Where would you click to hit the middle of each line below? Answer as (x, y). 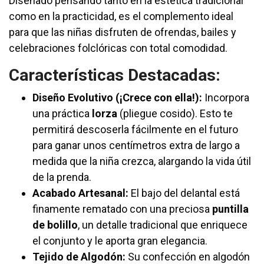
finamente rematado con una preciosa (122, 209)
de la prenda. (62, 177)
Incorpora (226, 98)
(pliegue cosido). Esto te (175, 114)
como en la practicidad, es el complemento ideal (121, 16)
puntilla (230, 209)
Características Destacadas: (115, 75)
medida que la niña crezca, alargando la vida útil (142, 161)
